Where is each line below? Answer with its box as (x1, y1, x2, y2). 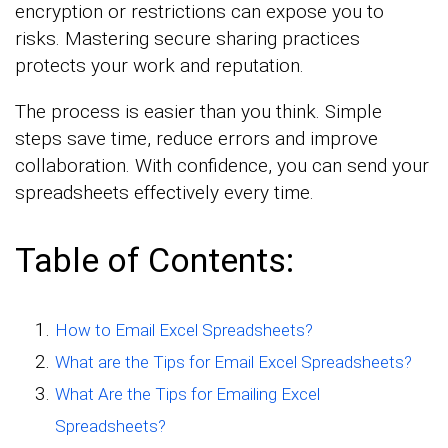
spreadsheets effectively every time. (15, 180, 314, 204)
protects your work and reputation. (15, 53, 304, 77)
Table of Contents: (15, 239, 294, 280)
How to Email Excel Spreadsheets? (55, 319, 313, 340)
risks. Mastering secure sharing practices (15, 26, 360, 50)
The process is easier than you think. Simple (15, 99, 382, 123)
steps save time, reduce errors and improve (15, 126, 378, 150)
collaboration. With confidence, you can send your (15, 153, 429, 177)
